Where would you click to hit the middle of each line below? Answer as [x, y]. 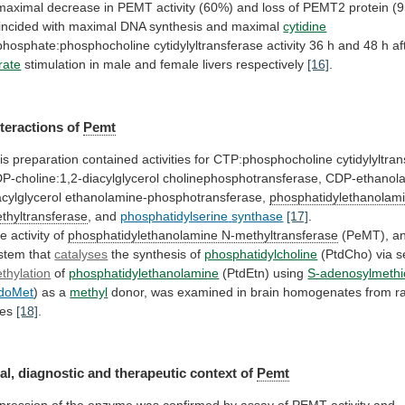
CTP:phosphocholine [273, 159]
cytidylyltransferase [209, 46]
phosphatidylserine [174, 216]
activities [167, 159]
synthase [258, 216]
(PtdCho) [347, 254]
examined [206, 292]
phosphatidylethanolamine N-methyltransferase [203, 235]
